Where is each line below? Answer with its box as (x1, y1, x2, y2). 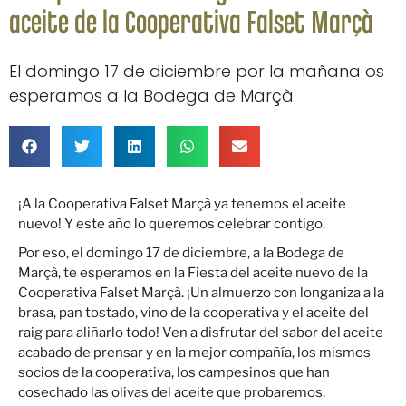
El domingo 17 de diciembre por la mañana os (9, 60, 384, 83)
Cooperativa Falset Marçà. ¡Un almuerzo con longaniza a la (18, 285, 384, 302)
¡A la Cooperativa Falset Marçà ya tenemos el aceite (18, 196, 346, 213)
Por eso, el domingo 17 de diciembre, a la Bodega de (18, 245, 344, 262)
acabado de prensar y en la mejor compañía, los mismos (18, 344, 371, 362)
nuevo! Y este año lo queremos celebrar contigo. (18, 216, 325, 233)
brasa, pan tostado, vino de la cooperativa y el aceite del (18, 304, 369, 322)
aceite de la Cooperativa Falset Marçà (9, 9, 373, 40)
